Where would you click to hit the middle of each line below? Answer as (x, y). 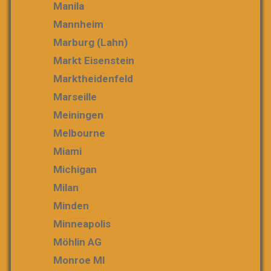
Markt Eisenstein (94, 60)
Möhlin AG (77, 242)
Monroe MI (79, 260)
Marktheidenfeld (93, 79)
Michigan (75, 169)
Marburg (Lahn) (90, 42)
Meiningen (78, 115)
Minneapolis (82, 224)
